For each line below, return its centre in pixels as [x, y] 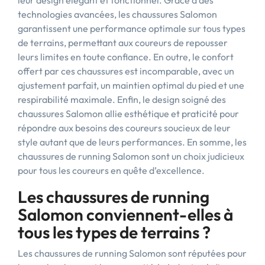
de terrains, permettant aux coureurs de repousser [123, 43]
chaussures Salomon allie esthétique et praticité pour [128, 114]
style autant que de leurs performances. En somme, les [132, 142]
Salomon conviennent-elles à [125, 214]
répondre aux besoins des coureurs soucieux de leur [124, 128]
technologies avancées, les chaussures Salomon [117, 14]
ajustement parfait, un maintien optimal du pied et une [131, 85]
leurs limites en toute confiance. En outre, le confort [126, 57]
